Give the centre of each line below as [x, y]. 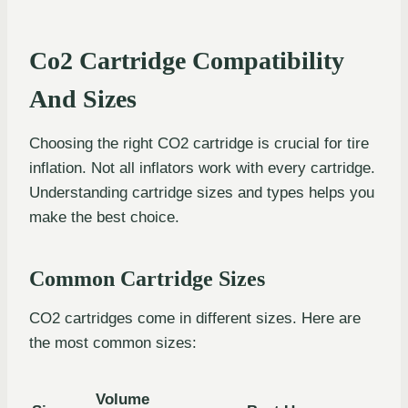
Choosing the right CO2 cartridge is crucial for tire [199, 144]
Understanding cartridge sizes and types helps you [202, 193]
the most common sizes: [113, 343]
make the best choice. [104, 218]
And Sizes [83, 99]
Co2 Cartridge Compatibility [187, 61]
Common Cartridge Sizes [147, 279]
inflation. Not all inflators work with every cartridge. [202, 168]
